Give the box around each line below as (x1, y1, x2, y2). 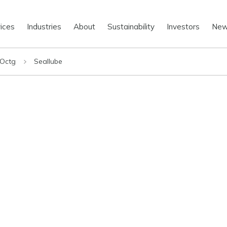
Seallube (34, 57, 62, 66)
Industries (27, 21, 62, 31)
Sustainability (107, 21, 155, 31)
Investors (167, 21, 200, 31)
